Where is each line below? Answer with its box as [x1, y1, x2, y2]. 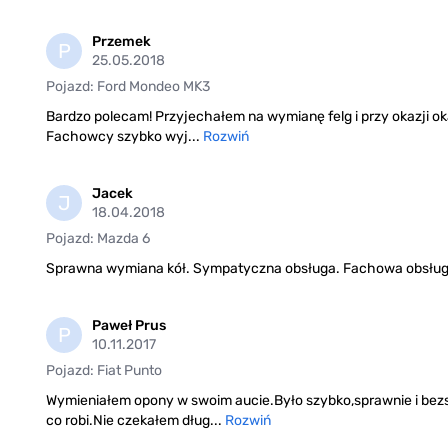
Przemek [92, 33, 151, 51]
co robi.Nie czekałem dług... [46, 412, 225, 430]
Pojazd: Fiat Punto [46, 362, 162, 380]
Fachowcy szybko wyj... [46, 128, 203, 146]
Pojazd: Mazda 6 [46, 230, 150, 248]
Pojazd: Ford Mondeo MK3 [46, 78, 210, 96]
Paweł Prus [92, 317, 166, 335]
